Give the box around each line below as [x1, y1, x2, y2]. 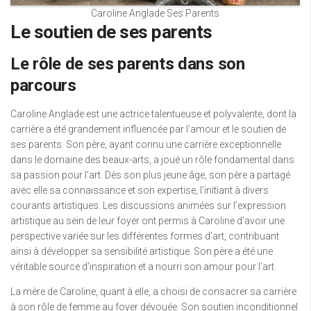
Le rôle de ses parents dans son [10, 54, 245, 74]
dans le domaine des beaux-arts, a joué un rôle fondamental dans [10, 154, 294, 166]
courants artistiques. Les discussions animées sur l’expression [10, 200, 286, 212]
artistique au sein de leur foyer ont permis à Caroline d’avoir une [10, 215, 285, 227]
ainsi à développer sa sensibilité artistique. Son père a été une [10, 246, 273, 258]
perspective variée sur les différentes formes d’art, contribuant [10, 230, 279, 242]
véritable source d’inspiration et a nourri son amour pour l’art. [10, 261, 276, 273]
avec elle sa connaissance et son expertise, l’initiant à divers [10, 185, 269, 196]
